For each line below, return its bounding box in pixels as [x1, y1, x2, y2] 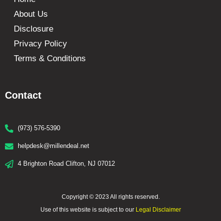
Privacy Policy [14, 39, 67, 48]
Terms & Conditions [14, 54, 86, 63]
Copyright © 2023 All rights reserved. [61, 193, 160, 200]
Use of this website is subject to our [40, 206, 136, 213]
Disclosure [14, 24, 53, 34]
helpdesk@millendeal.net [18, 142, 90, 149]
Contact [5, 90, 41, 101]
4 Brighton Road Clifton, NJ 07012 [18, 160, 115, 167]
